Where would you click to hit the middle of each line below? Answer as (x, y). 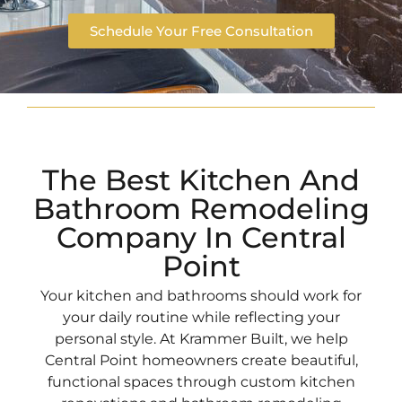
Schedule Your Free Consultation (201, 31)
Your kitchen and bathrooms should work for (201, 296)
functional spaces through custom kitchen (201, 382)
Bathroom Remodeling (201, 209)
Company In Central (201, 238)
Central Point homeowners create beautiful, (201, 361)
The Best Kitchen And (201, 180)
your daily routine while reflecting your (201, 318)
